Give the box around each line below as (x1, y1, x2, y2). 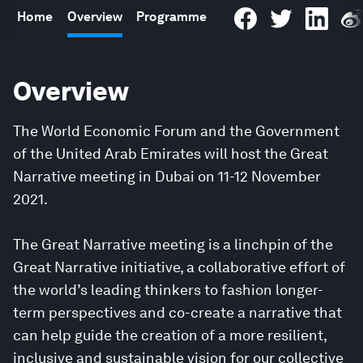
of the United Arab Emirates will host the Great (13, 145, 328, 162)
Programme (136, 9, 207, 24)
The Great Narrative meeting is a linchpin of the (13, 236, 333, 253)
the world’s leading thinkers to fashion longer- (13, 281, 323, 298)
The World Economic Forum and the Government (13, 122, 340, 139)
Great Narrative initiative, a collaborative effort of (13, 258, 345, 275)
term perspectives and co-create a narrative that (13, 304, 342, 321)
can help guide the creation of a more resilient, (13, 327, 327, 344)
